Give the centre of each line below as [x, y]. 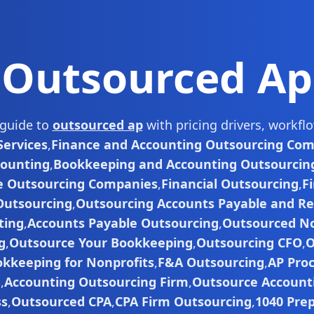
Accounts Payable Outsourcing [123, 223]
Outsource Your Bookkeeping [101, 243]
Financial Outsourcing [230, 184]
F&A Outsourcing [211, 262]
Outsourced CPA [61, 301]
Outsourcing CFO [249, 243]
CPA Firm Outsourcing [183, 301]
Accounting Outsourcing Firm [96, 282]
